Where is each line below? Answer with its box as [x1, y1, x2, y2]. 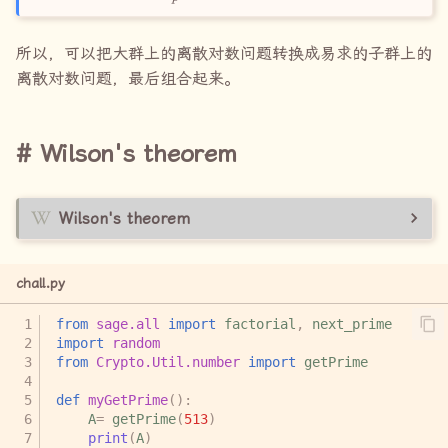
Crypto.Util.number [96, 353, 240, 370]
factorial [224, 315, 296, 332]
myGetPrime [88, 391, 168, 408]
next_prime [312, 315, 392, 332]
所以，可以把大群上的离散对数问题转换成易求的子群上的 [16, 44, 432, 64]
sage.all [96, 315, 160, 332]
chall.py [16, 275, 65, 292]
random [112, 334, 160, 351]
